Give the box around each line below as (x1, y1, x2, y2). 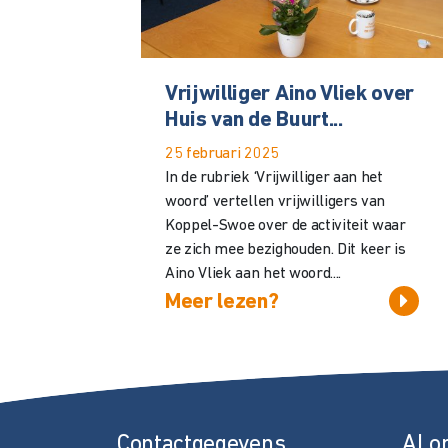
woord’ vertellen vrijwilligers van (165, 193, 386, 210)
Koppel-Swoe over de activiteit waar (165, 217, 406, 234)
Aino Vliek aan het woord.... (165, 265, 342, 282)
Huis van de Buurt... (165, 108, 343, 132)
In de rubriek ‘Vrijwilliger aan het (165, 169, 383, 186)
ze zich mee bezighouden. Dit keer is (165, 241, 406, 258)
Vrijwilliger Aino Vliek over (165, 82, 415, 106)
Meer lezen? (165, 290, 279, 314)
